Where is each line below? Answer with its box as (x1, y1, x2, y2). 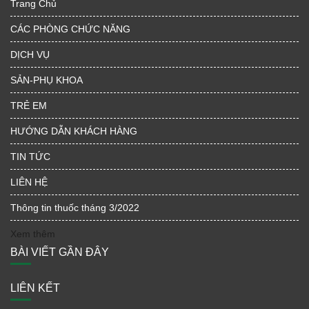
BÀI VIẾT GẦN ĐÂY (10, 246, 109, 259)
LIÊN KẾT (10, 282, 60, 295)
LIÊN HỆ (10, 177, 48, 188)
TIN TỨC (10, 151, 50, 163)
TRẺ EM (10, 100, 47, 112)
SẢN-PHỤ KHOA (10, 74, 83, 86)
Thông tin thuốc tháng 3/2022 (10, 202, 139, 214)
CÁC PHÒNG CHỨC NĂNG (10, 23, 130, 35)
